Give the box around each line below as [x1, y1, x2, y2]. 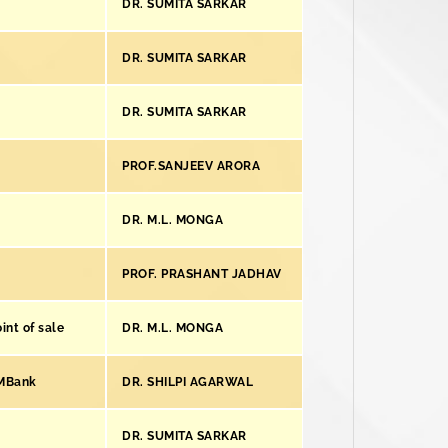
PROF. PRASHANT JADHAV [122, 267, 282, 281]
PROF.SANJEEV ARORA [122, 159, 260, 173]
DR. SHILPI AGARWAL [122, 375, 253, 389]
